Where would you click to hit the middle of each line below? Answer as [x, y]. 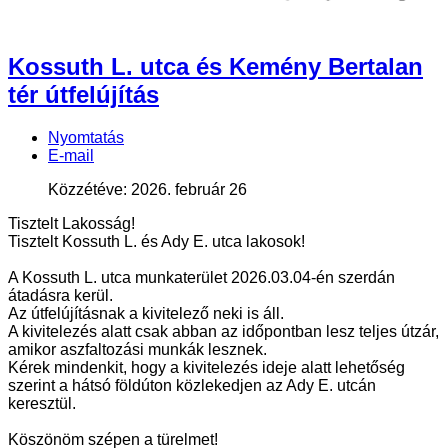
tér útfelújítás [83, 94]
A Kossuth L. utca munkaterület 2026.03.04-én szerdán [201, 277]
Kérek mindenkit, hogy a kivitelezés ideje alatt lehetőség [206, 367]
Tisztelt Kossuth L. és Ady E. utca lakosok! [156, 241]
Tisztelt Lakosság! [71, 223]
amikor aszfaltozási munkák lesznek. [137, 349]
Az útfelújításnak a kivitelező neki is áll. [146, 313]
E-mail [71, 155]
